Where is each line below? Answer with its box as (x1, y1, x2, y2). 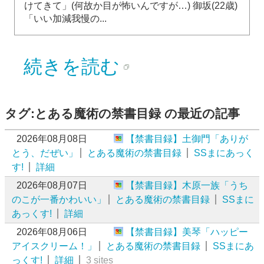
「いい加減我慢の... (24, 13, 107, 24)
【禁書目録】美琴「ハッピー (126, 226, 248, 237)
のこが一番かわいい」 (12, 194, 106, 204)
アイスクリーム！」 (12, 240, 97, 251)
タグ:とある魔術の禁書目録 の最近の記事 (5, 106, 240, 120)
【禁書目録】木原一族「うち (126, 180, 248, 190)
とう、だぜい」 (12, 147, 78, 158)
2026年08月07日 (16, 180, 87, 190)
